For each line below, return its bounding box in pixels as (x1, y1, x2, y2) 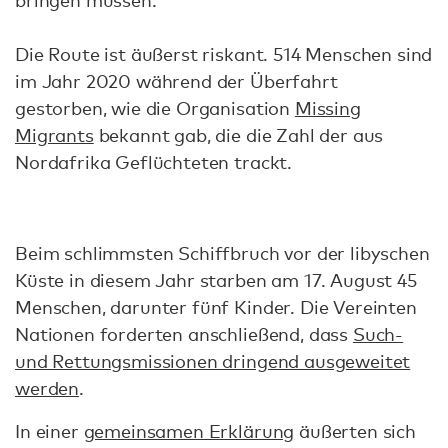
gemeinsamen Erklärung (83, 419, 295, 442)
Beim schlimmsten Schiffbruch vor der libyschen (15, 241, 430, 264)
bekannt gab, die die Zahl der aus (93, 123, 384, 146)
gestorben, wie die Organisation (15, 96, 295, 119)
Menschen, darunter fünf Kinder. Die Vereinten (15, 295, 417, 318)
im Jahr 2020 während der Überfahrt (15, 69, 338, 92)
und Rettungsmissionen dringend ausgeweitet (15, 349, 411, 372)
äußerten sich (294, 419, 416, 442)
